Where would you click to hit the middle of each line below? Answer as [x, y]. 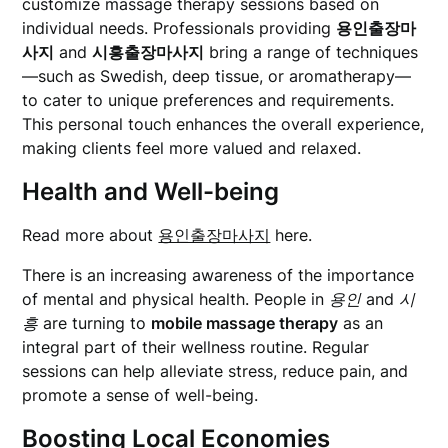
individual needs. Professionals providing [179, 28]
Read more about [90, 235]
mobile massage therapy [245, 323]
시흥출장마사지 [148, 52]
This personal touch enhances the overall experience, [223, 124]
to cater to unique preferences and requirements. [208, 100]
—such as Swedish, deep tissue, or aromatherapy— [217, 76]
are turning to [95, 323]
